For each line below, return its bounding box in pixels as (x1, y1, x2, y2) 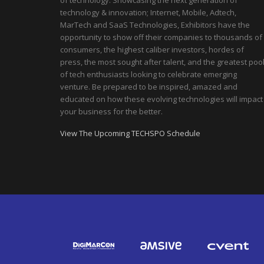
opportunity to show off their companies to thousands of (60, 32, 262, 42)
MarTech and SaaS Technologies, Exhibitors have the (60, 19, 250, 30)
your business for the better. (60, 106, 163, 117)
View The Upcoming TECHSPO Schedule (60, 128, 200, 138)
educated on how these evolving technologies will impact (60, 94, 263, 104)
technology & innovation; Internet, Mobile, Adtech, (60, 7, 236, 18)
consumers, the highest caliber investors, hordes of (60, 44, 244, 55)
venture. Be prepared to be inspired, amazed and (60, 81, 237, 92)
